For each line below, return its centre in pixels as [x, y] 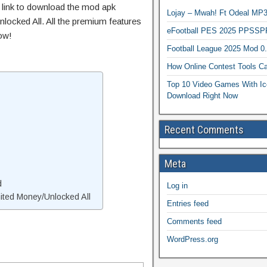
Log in [177, 186]
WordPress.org [193, 239]
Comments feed [194, 221]
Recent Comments [204, 130]
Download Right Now [202, 96]
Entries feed [188, 204]
